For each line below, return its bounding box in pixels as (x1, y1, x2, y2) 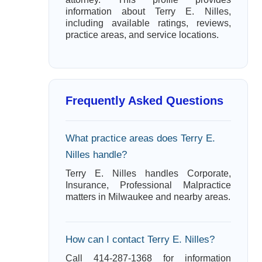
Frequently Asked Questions (65, 94, 223, 107)
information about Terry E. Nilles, (65, 6, 231, 16)
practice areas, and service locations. (65, 30, 219, 40)
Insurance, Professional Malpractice (65, 180, 231, 190)
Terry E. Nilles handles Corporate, (65, 168, 231, 178)
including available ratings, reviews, (65, 18, 231, 28)
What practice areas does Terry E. (65, 133, 215, 144)
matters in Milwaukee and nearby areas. (65, 192, 230, 202)
